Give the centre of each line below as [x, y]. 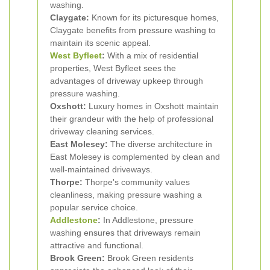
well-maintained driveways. [101, 169]
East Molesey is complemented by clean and [135, 157]
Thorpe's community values [136, 182]
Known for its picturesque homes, [154, 17]
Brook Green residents [149, 258]
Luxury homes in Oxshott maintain [152, 106]
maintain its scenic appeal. [100, 43]
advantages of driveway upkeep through [127, 81]
